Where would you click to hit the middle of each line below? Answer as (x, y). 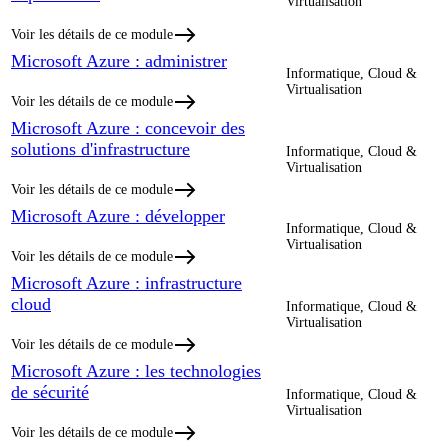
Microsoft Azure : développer (118, 215)
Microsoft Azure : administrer (119, 60)
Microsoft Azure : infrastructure (126, 282)
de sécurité (50, 391)
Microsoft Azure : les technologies (136, 370)
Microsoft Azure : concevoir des (128, 127)
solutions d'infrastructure (100, 148)
